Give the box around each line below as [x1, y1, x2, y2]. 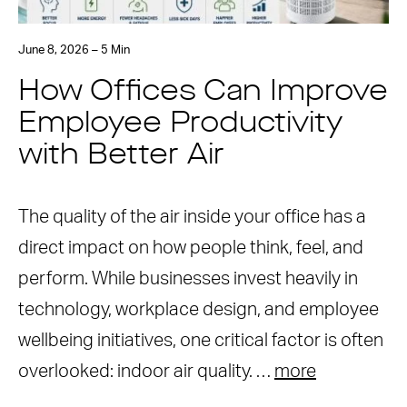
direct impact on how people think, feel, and [18, 239, 363, 257]
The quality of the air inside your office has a [18, 208, 366, 226]
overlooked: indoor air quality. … [18, 362, 274, 381]
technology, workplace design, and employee [18, 301, 379, 319]
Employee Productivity [18, 110, 342, 139]
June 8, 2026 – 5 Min [18, 45, 130, 56]
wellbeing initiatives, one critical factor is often [18, 332, 383, 350]
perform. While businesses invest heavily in [18, 270, 358, 288]
